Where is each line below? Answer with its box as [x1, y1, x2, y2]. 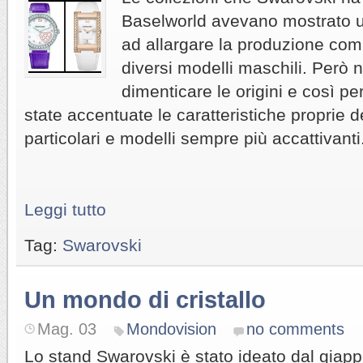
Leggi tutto [24, 199, 106, 219]
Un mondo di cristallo [24, 286, 266, 313]
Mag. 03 [37, 319, 96, 338]
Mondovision [126, 319, 216, 338]
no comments [246, 319, 344, 338]
